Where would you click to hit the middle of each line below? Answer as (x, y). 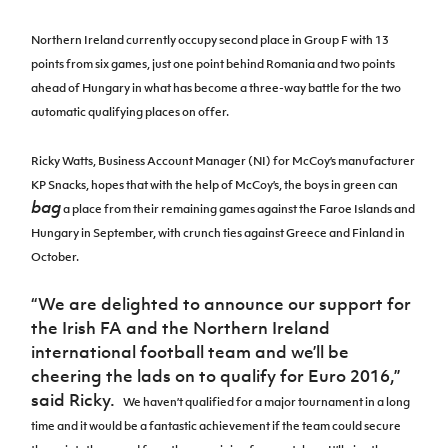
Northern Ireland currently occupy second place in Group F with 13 (210, 39)
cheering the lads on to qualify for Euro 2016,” (216, 375)
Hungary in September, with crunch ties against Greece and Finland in (218, 232)
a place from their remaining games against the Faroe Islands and (238, 208)
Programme (307, 42)
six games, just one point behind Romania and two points (245, 63)
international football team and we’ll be (190, 351)
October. (55, 256)
